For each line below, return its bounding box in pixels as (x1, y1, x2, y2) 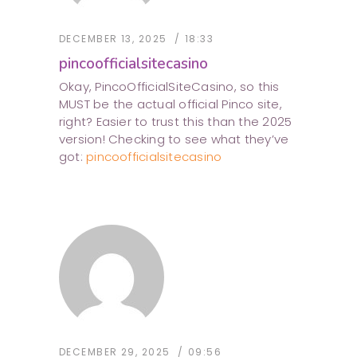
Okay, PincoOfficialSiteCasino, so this (59, 78, 280, 96)
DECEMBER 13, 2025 (59, 32, 167, 46)
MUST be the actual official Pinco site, (59, 96, 282, 113)
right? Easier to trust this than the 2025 (59, 113, 292, 131)
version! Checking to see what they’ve (59, 131, 289, 148)
